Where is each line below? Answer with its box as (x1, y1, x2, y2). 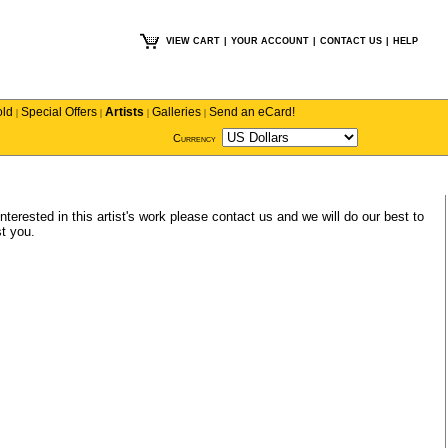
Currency (172, 132, 216, 144)
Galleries (152, 105, 201, 119)
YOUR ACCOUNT (230, 36, 309, 46)
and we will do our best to (273, 209, 424, 225)
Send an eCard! (209, 105, 295, 119)
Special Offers (21, 105, 97, 119)
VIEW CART (165, 36, 220, 46)
